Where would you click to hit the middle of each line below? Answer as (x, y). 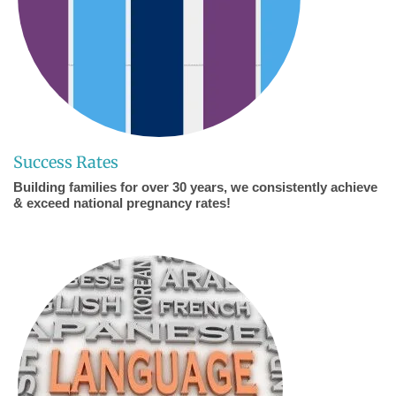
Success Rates (66, 163)
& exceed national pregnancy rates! (122, 203)
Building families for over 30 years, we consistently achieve (195, 187)
